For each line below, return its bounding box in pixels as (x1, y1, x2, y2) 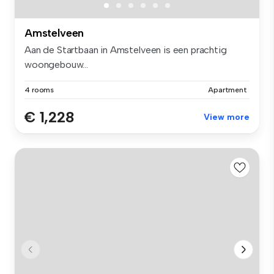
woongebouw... (24, 58, 88, 70)
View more (204, 111, 250, 122)
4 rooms (24, 85, 54, 94)
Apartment (208, 85, 247, 94)
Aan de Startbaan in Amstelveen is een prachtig (24, 43, 227, 56)
